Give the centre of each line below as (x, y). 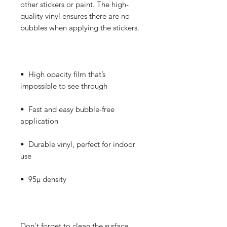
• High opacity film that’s (63, 74)
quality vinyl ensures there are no (75, 16)
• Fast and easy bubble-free (67, 109)
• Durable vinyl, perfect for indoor (78, 144)
